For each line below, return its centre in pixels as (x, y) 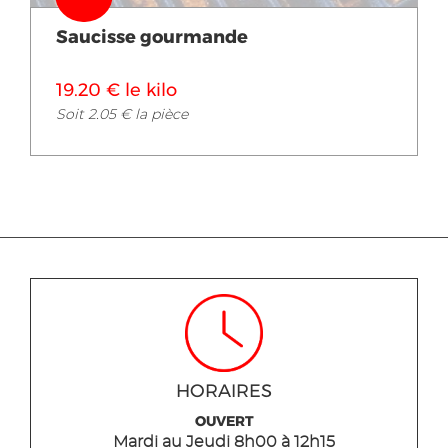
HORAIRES (224, 391)
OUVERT (224, 421)
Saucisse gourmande (152, 36)
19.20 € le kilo (116, 89)
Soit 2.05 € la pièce (122, 114)
